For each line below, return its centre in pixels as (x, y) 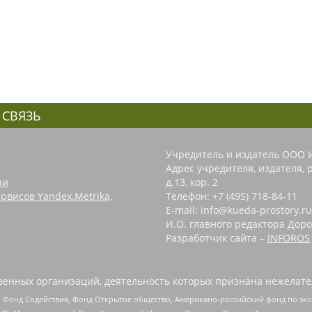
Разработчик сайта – (217, 237)
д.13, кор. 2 (192, 182)
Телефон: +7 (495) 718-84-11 (232, 196)
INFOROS (289, 237)
